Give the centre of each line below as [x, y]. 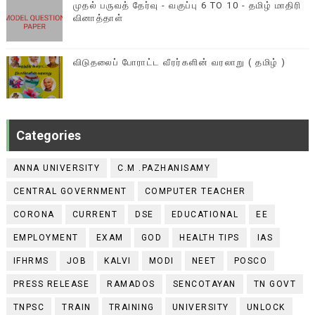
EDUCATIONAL [205, 214]
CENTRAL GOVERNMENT [70, 191]
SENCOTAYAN [204, 284]
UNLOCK [266, 307]
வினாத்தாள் [98, 18]
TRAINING [131, 307]
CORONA [34, 214]
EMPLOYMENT [46, 238]
